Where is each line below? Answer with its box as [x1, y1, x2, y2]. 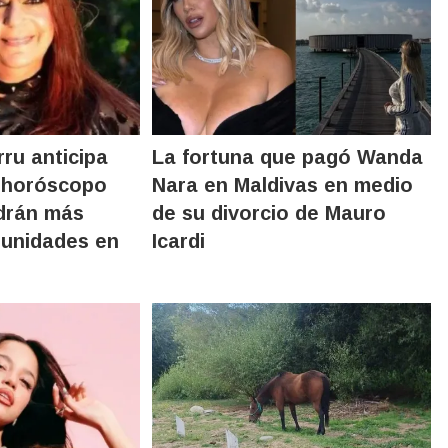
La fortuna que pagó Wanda [152, 145, 424, 168]
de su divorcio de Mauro [152, 201, 387, 224]
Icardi [152, 229, 206, 252]
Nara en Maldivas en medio [152, 173, 414, 196]
